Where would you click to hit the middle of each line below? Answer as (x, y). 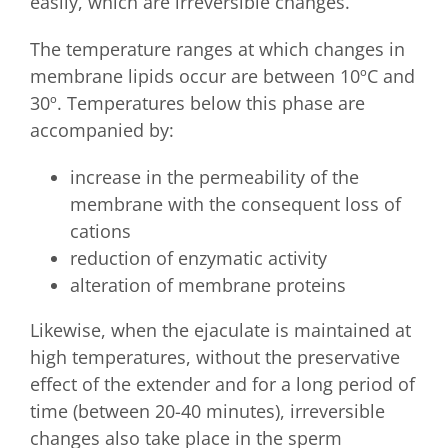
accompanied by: (102, 130)
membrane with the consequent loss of (235, 204)
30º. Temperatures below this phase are (197, 103)
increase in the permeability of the (214, 177)
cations (100, 231)
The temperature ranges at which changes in (217, 49)
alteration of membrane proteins (208, 285)
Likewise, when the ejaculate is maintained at (220, 330)
